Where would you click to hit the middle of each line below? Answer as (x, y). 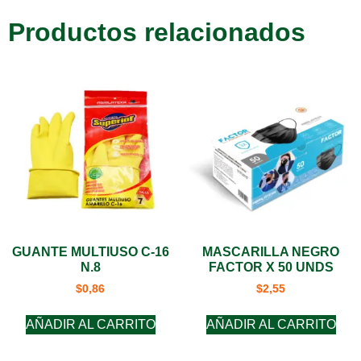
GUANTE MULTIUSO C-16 (90, 251)
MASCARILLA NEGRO (271, 251)
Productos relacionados (157, 32)
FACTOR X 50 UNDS (271, 267)
